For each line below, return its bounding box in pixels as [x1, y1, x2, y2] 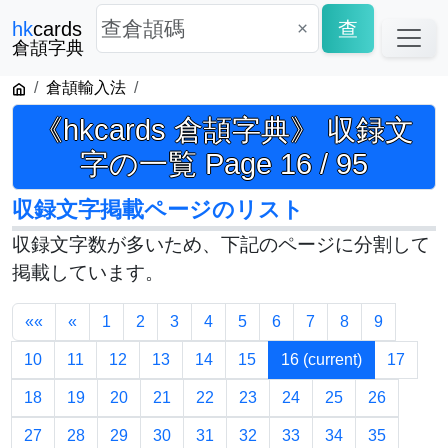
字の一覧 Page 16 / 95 [80, 148, 368, 181]
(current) [303, 351, 362, 369]
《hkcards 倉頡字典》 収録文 [34, 114, 414, 147]
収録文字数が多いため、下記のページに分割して [12, 234, 430, 256]
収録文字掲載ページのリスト [12, 197, 304, 223]
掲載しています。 [12, 262, 164, 284]
